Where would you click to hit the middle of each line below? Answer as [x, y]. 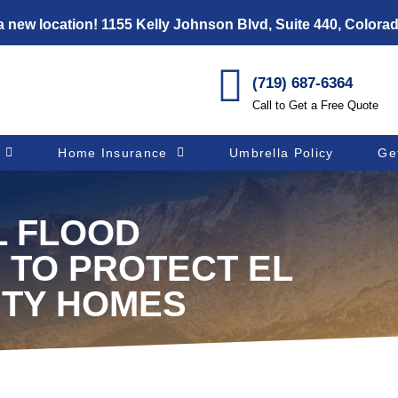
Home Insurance [113, 153]
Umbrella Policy [281, 153]
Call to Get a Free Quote [316, 105]
